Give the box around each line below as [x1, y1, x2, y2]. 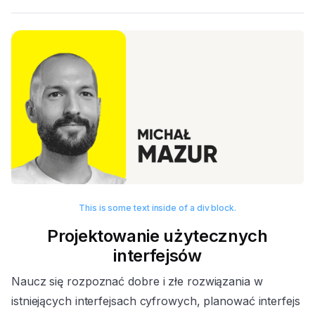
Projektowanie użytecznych [47, 225, 268, 246]
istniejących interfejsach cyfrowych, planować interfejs [11, 293, 300, 308]
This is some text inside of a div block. [78, 202, 237, 213]
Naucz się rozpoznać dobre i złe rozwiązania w [11, 274, 263, 288]
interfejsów [113, 245, 202, 266]
